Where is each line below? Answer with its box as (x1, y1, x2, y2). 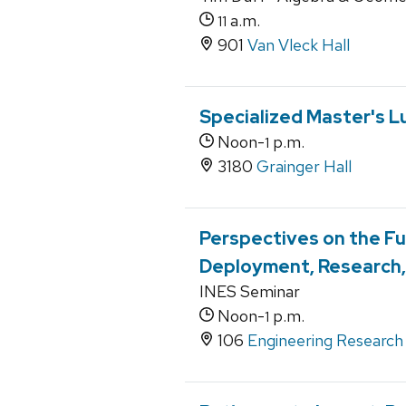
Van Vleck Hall (247, 34, 350, 56)
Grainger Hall (256, 156, 352, 178)
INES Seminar (199, 281, 300, 303)
